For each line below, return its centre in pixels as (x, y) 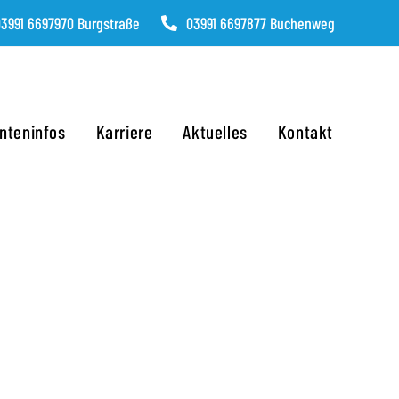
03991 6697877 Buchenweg (261, 23)
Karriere (124, 131)
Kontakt (305, 131)
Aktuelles (215, 131)
